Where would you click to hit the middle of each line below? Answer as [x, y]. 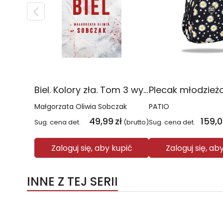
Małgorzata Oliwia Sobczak [81, 107]
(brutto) [136, 122]
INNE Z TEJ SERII [72, 181]
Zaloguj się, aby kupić [92, 148]
